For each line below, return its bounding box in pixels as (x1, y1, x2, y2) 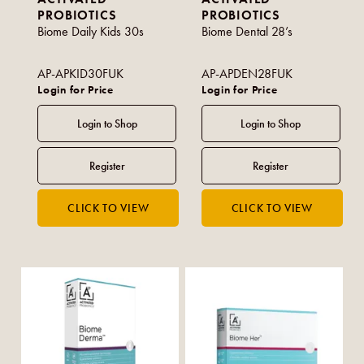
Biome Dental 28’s (201, 24, 293, 40)
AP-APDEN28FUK (201, 66, 293, 82)
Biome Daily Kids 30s (37, 24, 145, 40)
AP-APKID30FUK (37, 66, 124, 82)
